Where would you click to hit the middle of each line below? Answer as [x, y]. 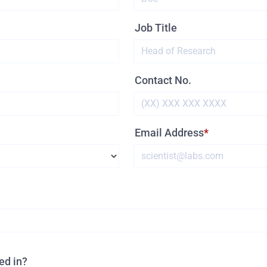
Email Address [169, 132]
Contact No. [163, 80]
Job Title [156, 27]
